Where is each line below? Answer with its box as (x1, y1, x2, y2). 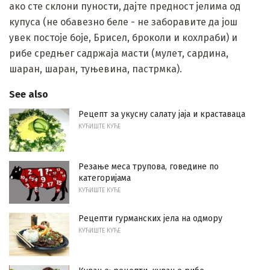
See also (9, 88, 48, 100)
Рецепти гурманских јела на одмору (78, 213, 222, 224)
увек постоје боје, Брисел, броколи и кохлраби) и (9, 31, 237, 43)
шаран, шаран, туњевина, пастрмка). (9, 63, 182, 75)
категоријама (78, 172, 131, 183)
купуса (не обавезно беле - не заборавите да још (9, 16, 237, 28)
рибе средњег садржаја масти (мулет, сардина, (9, 47, 228, 59)
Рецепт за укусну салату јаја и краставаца (78, 108, 245, 119)
